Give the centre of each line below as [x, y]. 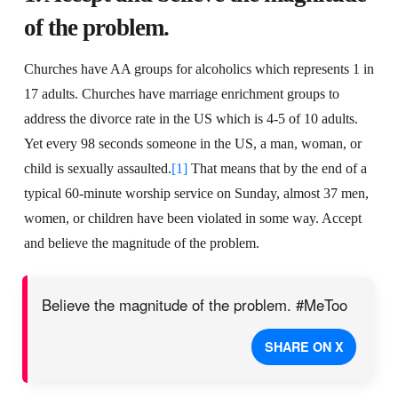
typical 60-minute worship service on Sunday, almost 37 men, [196, 193]
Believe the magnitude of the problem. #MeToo [194, 304]
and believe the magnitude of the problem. [141, 243]
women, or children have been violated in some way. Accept [192, 218]
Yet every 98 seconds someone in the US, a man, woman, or [192, 143]
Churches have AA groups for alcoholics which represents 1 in [199, 68]
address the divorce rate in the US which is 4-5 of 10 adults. [191, 118]
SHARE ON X [304, 347]
